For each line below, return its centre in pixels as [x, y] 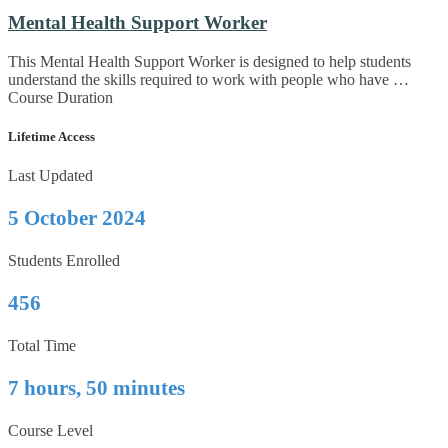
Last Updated [50, 176]
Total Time [42, 346]
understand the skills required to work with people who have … [208, 80]
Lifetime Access [51, 137]
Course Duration [60, 98]
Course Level [50, 431]
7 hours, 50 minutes [96, 388]
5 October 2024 [77, 218]
